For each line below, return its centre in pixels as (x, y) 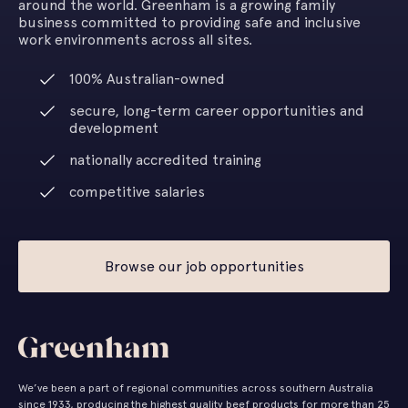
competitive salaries (137, 191)
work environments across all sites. (135, 39)
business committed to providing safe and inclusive (189, 22)
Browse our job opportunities (204, 266)
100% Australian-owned (147, 78)
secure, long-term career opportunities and (217, 110)
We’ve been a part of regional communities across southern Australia (196, 388)
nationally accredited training (165, 159)
